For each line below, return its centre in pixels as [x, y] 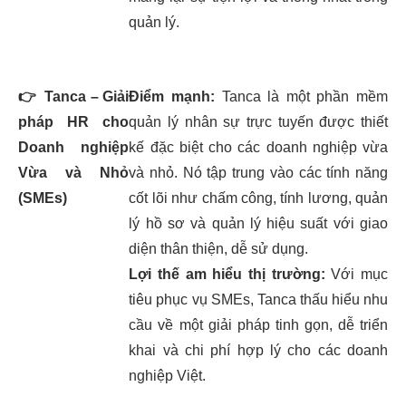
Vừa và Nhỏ [74, 173]
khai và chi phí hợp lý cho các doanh [258, 350]
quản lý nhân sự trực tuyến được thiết [258, 122]
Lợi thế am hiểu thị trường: [227, 274]
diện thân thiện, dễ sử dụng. [219, 249]
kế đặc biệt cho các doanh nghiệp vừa [258, 147]
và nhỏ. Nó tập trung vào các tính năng [258, 173]
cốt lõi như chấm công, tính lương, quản [258, 198]
